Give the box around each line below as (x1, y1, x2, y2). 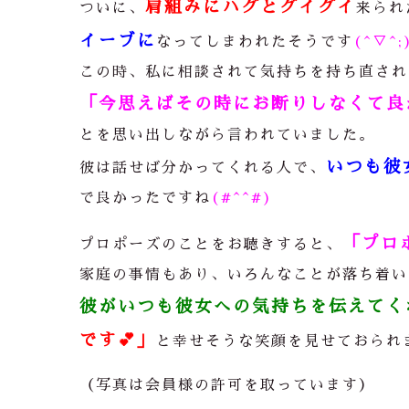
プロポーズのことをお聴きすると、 (79, 237, 342, 253)
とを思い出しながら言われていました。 (79, 128, 375, 143)
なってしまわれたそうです (156, 35, 353, 50)
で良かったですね (79, 191, 211, 206)
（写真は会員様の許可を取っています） (79, 378, 375, 393)
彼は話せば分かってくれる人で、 (79, 161, 326, 176)
